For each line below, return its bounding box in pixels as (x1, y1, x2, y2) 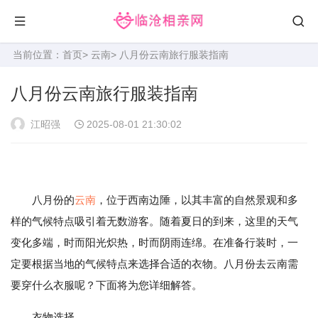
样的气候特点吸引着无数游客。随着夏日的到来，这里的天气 (11, 215, 298, 227)
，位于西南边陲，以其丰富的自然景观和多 (96, 194, 298, 206)
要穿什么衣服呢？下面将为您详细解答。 (11, 279, 202, 291)
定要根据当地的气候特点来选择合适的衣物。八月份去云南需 (11, 258, 298, 270)
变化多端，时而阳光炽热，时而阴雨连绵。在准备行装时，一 (11, 236, 298, 248)
